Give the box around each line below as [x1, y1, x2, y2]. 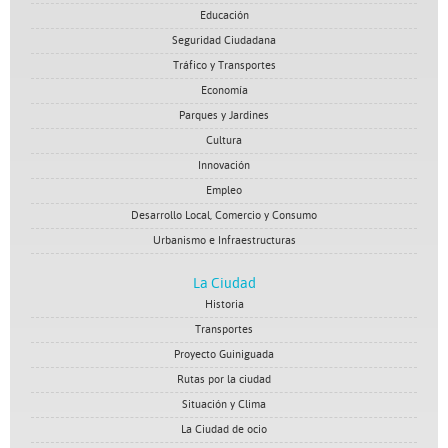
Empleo [206, 184, 242, 197]
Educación [199, 9, 249, 22]
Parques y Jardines [179, 109, 269, 122]
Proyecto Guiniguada [174, 348, 274, 361]
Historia [204, 298, 244, 311]
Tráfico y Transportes [172, 59, 276, 72]
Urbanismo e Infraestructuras [152, 234, 296, 247]
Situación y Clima [182, 398, 266, 411]
